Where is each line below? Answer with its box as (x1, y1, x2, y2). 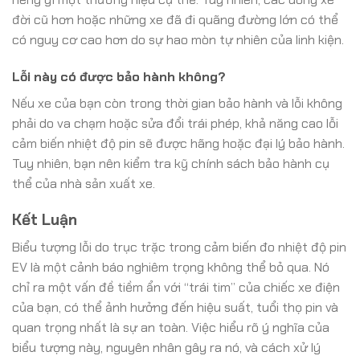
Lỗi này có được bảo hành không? (12, 67, 226, 85)
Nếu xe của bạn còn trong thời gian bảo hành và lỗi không (12, 94, 342, 112)
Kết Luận (12, 209, 77, 230)
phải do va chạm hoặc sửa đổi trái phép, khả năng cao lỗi (12, 114, 338, 132)
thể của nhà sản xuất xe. (12, 174, 155, 192)
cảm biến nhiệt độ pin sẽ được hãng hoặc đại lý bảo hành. (12, 134, 345, 152)
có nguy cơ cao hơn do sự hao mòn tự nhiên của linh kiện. (12, 31, 344, 49)
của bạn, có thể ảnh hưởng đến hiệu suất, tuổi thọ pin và (12, 299, 338, 317)
